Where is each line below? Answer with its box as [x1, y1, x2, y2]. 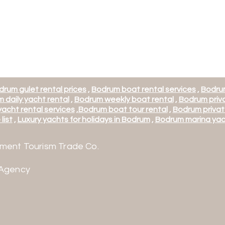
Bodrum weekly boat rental [74, 95, 174, 103]
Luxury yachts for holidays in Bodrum [17, 116, 150, 124]
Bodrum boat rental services [91, 85, 196, 93]
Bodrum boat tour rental [78, 105, 168, 114]
